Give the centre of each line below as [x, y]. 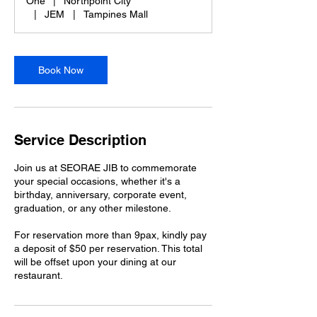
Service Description [80, 140]
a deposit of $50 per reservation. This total [108, 248]
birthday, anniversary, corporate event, [100, 195]
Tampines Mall [115, 14]
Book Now [61, 70]
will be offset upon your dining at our [95, 262]
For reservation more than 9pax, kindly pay [110, 235]
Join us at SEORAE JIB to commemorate [105, 168]
